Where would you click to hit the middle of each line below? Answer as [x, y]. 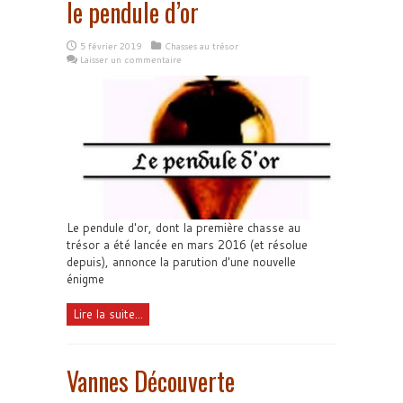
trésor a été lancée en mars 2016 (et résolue [187, 245]
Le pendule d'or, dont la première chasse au [184, 228]
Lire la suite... [108, 314]
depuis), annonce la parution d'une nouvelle [181, 262]
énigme [85, 279]
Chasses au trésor [201, 46]
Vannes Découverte [151, 381]
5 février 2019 [111, 46]
